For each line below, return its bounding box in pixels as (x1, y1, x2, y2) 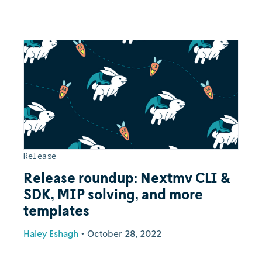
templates (23, 202, 89, 219)
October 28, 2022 (87, 227, 161, 239)
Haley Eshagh (23, 227, 78, 239)
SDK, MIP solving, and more (23, 186, 203, 202)
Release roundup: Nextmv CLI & (23, 170, 230, 186)
